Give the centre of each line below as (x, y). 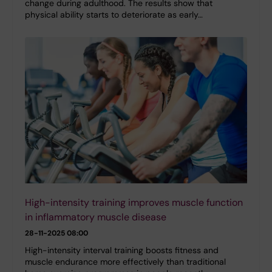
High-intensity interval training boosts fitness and (122, 250)
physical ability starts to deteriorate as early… (114, 14)
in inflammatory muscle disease (96, 217)
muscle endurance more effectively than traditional (125, 262)
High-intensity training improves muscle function (134, 203)
